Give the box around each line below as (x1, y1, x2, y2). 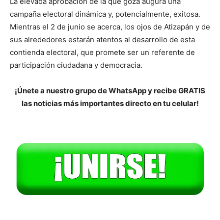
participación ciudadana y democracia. (10, 60, 142, 70)
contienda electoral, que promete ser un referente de (10, 47, 195, 57)
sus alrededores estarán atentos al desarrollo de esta (10, 34, 195, 44)
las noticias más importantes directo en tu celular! (21, 98, 199, 108)
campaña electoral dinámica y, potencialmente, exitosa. (10, 9, 200, 19)
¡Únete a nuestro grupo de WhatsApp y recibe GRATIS (15, 85, 205, 95)
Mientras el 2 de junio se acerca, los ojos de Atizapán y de (10, 22, 210, 31)
